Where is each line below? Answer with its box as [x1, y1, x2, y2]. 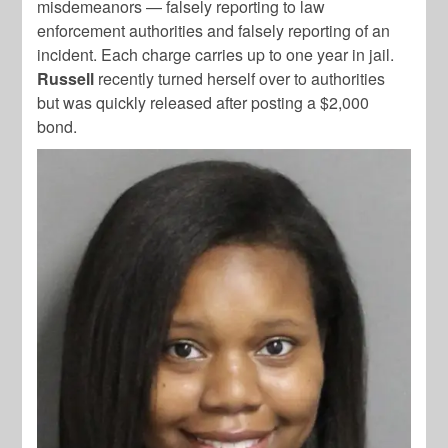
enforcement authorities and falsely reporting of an [37, 18, 391, 42]
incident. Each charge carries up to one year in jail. [37, 42, 395, 66]
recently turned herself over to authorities [94, 66, 386, 90]
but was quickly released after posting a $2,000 [37, 90, 370, 114]
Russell [37, 66, 95, 90]
